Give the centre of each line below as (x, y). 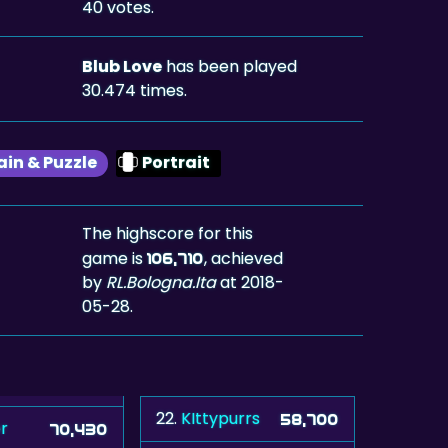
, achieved (244, 258)
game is (115, 258)
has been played (230, 66)
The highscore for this (168, 233)
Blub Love (122, 66)
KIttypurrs (220, 418)
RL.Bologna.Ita (161, 282)
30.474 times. (135, 90)
